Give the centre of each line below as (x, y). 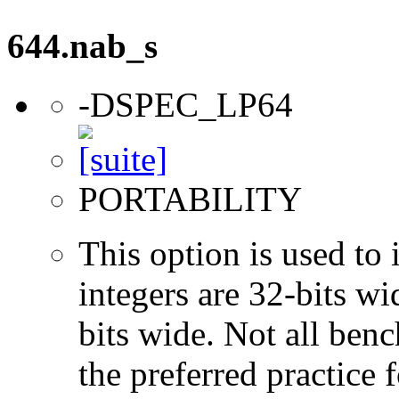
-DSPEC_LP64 (186, 104)
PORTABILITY (190, 199)
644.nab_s (82, 45)
